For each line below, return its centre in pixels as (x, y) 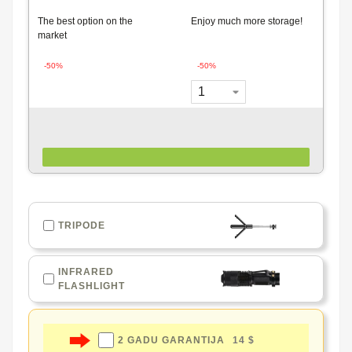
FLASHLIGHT (92, 286)
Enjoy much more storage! (247, 22)
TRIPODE (82, 226)
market (52, 36)
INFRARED (86, 272)
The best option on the (85, 22)
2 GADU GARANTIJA (171, 341)
